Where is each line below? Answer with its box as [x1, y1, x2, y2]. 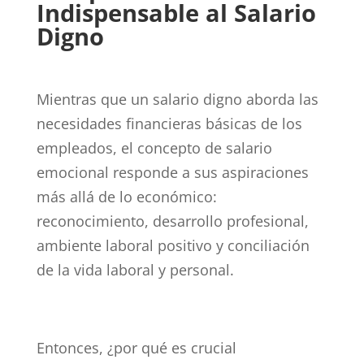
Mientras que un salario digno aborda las [36, 89, 318, 109]
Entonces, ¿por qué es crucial [36, 337, 236, 357]
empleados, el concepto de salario [36, 137, 272, 158]
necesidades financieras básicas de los [36, 113, 302, 133]
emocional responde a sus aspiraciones [36, 162, 309, 182]
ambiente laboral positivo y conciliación [36, 235, 310, 255]
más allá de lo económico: [36, 186, 217, 206]
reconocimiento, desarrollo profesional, [36, 210, 309, 231]
